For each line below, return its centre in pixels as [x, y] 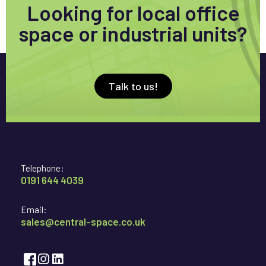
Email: [34, 210]
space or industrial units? [133, 34]
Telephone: [42, 168]
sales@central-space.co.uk [83, 222]
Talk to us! [133, 86]
